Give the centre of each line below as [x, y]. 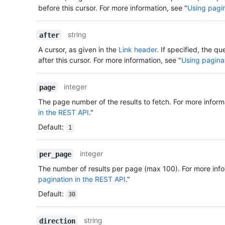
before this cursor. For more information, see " [113, 8]
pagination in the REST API [82, 179]
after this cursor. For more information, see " [110, 60]
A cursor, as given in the [78, 50]
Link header [138, 50]
